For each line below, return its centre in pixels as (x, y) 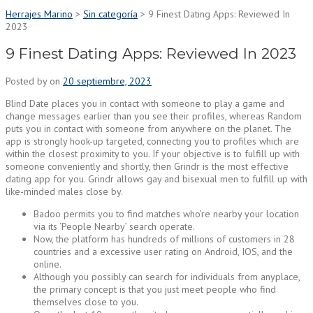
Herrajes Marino (39, 14)
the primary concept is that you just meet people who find (155, 289)
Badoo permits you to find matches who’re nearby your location (166, 213)
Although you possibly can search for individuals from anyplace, (167, 276)
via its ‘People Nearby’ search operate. (114, 226)
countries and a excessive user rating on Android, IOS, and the (163, 251)
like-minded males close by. (64, 191)
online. (48, 264)
